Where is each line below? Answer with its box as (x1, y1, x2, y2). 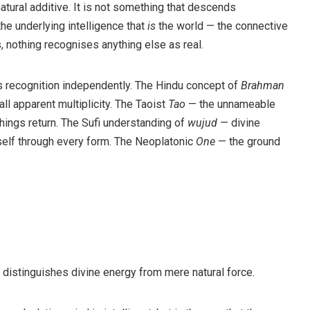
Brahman (241, 79, 284, 93)
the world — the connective (156, 19, 288, 33)
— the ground (215, 135, 280, 149)
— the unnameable (185, 98, 275, 111)
